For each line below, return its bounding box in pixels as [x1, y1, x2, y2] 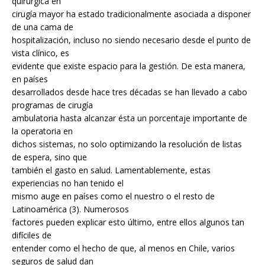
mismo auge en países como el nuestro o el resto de [12, 190, 215, 202]
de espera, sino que [12, 151, 87, 163]
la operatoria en [12, 125, 73, 137]
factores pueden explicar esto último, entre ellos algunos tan [12, 216, 244, 228]
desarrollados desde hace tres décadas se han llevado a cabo [12, 86, 247, 98]
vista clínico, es [12, 47, 69, 59]
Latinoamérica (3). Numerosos [12, 203, 129, 215]
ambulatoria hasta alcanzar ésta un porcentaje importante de [12, 112, 247, 124]
